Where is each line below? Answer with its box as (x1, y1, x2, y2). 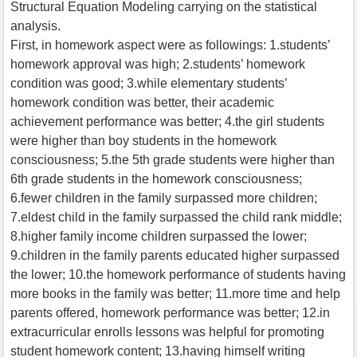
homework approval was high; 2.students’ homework (10, 57, 305, 71)
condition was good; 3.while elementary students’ (10, 76, 287, 90)
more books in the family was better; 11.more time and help (10, 286, 340, 300)
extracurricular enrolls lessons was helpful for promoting (10, 324, 324, 339)
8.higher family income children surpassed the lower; (10, 229, 307, 243)
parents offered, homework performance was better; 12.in (10, 305, 330, 320)
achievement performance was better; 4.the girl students (10, 114, 324, 128)
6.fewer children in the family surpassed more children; (10, 190, 317, 205)
